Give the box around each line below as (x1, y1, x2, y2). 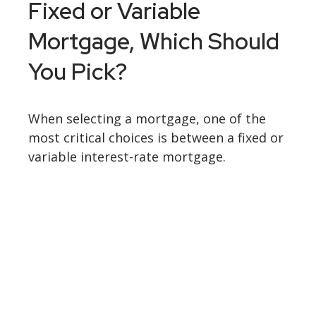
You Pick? (28, 56, 127, 87)
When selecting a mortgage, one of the (28, 110, 266, 128)
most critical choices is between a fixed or (28, 129, 284, 147)
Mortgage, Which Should (28, 26, 279, 57)
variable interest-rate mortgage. (28, 148, 226, 166)
